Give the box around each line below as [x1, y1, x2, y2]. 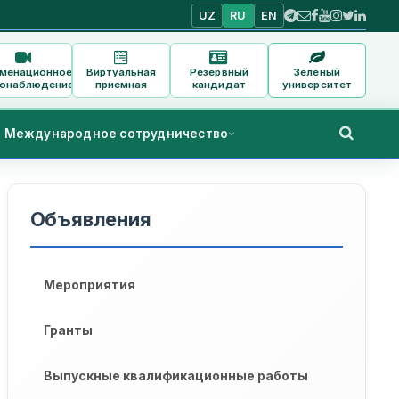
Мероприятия [43, 277, 135, 293]
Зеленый [294, 65, 340, 78]
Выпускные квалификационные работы [43, 368, 308, 384]
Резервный [190, 65, 248, 78]
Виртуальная [85, 65, 157, 78]
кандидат [192, 77, 246, 91]
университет [282, 77, 352, 91]
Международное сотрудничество [4, 126, 229, 142]
